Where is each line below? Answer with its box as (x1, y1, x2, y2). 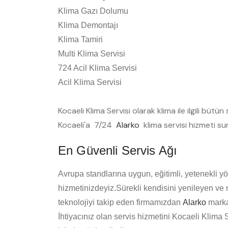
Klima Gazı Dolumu (58, 7, 128, 16)
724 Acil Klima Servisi (58, 64, 137, 73)
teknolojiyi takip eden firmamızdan (58, 198, 183, 207)
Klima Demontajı (58, 21, 118, 30)
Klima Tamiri (58, 35, 103, 44)
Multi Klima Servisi (58, 49, 125, 59)
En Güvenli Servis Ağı (58, 144, 178, 158)
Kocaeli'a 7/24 (58, 120, 116, 131)
